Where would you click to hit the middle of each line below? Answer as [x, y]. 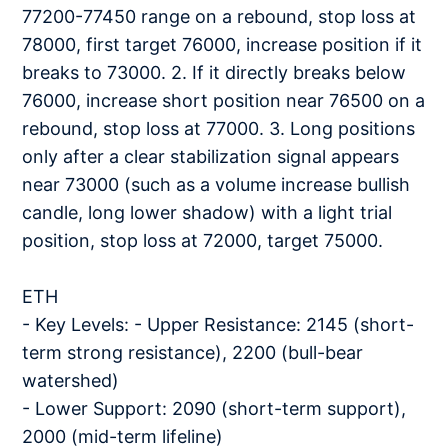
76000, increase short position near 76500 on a [224, 100]
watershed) [71, 380]
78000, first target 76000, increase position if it [222, 44]
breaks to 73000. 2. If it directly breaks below [214, 72]
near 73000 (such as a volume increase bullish [216, 184]
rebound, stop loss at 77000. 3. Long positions [219, 128]
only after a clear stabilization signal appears [211, 156]
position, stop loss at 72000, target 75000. [203, 240]
